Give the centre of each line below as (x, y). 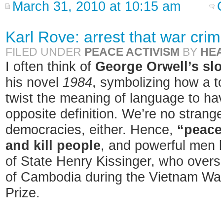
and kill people (53, 146)
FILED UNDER (45, 52)
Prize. (23, 193)
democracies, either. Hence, (91, 130)
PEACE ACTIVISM (132, 52)
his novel (34, 82)
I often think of (50, 67)
